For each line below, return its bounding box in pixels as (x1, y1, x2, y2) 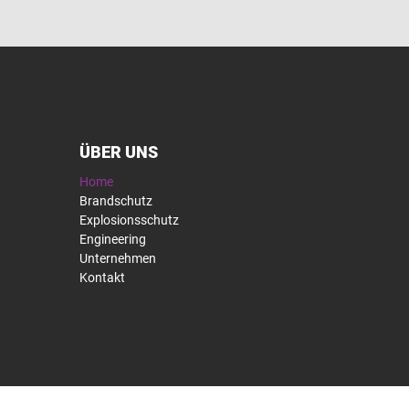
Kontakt (79, 270, 125, 286)
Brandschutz (79, 194, 152, 209)
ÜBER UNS (79, 142, 158, 163)
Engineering (79, 232, 146, 247)
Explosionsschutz (79, 213, 179, 228)
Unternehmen (79, 251, 156, 267)
